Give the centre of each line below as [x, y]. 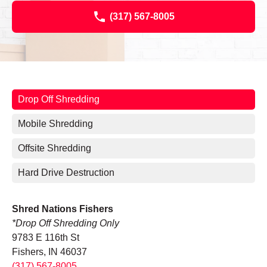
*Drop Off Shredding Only [66, 223]
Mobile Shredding [55, 124]
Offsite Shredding [55, 148]
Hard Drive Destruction [66, 173]
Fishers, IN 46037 [49, 252]
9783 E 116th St [46, 238]
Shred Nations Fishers [63, 209]
